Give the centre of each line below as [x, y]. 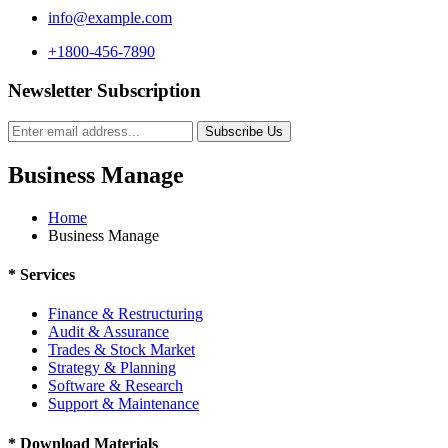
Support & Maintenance [123, 404]
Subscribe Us [244, 131]
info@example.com [110, 18]
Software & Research [115, 386]
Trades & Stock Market [121, 350]
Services [45, 274]
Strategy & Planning [112, 368]
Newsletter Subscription [104, 91]
